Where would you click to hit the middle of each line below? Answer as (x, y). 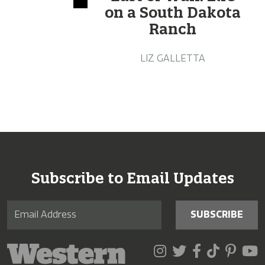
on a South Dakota (173, 12)
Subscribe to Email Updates (132, 178)
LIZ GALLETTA (173, 58)
